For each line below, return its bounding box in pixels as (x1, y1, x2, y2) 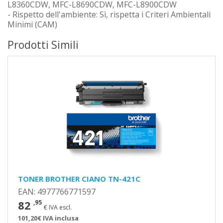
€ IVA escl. (44, 203, 72, 212)
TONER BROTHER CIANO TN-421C (18, 174, 140, 184)
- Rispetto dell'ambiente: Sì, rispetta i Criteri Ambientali (7, 9, 211, 20)
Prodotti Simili (7, 38, 79, 52)
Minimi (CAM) (7, 19, 57, 30)
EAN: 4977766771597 (18, 186, 96, 197)
